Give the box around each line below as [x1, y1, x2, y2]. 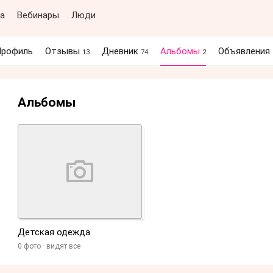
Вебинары [17, 10, 59, 21]
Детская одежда [18, 226, 90, 238]
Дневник [102, 46, 141, 57]
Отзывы [45, 46, 82, 57]
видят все [46, 241, 80, 250]
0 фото [18, 241, 41, 250]
